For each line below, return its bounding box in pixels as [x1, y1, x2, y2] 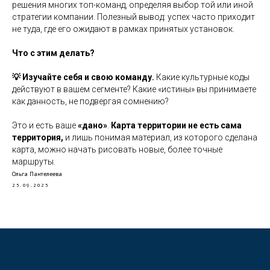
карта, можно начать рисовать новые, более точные [12, 145, 222, 154]
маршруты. [12, 157, 55, 166]
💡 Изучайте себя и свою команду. [12, 72, 154, 82]
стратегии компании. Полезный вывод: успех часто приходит [12, 12, 255, 22]
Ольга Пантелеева [12, 170, 62, 178]
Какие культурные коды [154, 72, 250, 82]
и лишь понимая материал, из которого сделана [65, 133, 257, 142]
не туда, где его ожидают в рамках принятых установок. [12, 24, 234, 34]
